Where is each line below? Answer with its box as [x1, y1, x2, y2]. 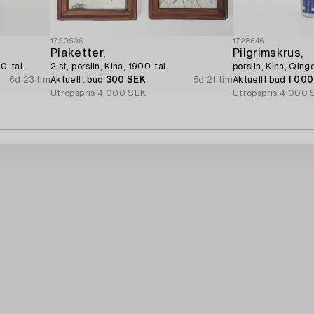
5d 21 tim [193, 75, 233, 84]
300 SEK [105, 75, 146, 84]
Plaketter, [50, 47, 106, 59]
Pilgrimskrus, [233, 47, 303, 59]
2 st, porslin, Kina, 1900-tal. [50, 62, 168, 71]
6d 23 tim [8, 75, 50, 84]
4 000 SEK [97, 88, 146, 97]
